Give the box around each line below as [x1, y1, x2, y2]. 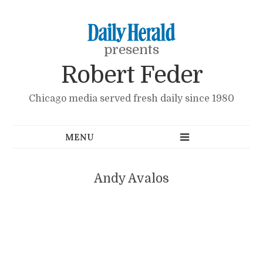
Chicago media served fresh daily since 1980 [29, 93, 234, 104]
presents [104, 42, 159, 57]
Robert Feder [60, 62, 203, 89]
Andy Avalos [94, 171, 169, 186]
